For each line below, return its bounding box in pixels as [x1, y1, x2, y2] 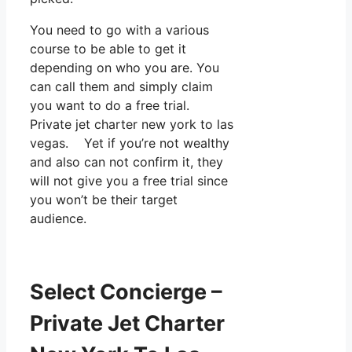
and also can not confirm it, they [30, 153, 223, 170]
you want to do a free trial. [30, 97, 189, 113]
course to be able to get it [30, 40, 186, 57]
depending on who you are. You [30, 59, 219, 75]
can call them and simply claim [30, 78, 213, 94]
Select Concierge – [30, 279, 222, 306]
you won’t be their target [30, 191, 178, 207]
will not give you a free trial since [30, 172, 228, 189]
